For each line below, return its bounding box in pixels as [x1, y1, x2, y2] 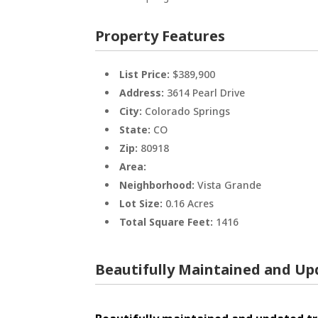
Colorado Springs [145, 104, 231, 118]
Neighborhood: [119, 177, 198, 192]
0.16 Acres [165, 196, 214, 210]
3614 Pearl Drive [167, 85, 246, 99]
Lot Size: [119, 196, 166, 210]
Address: [119, 85, 168, 99]
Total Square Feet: [119, 214, 216, 229]
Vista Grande [197, 177, 262, 192]
